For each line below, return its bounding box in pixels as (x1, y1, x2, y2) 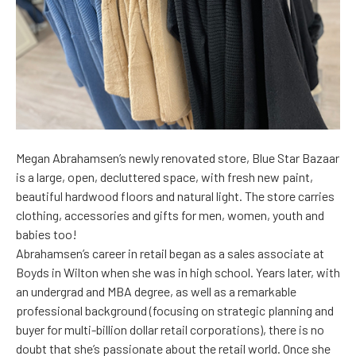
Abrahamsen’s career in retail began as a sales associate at (16, 246, 324, 261)
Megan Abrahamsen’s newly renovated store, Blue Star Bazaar (16, 150, 339, 166)
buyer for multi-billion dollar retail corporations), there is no (16, 322, 324, 338)
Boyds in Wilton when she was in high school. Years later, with (16, 265, 340, 281)
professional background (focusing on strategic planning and (16, 303, 334, 319)
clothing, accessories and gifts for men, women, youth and (16, 207, 324, 223)
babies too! (16, 226, 77, 242)
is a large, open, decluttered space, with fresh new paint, (16, 169, 313, 185)
